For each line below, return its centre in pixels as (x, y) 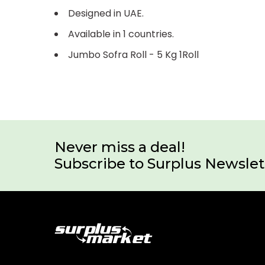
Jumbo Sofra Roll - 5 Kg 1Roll (133, 54)
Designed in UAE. (106, 13)
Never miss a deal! (120, 147)
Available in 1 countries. (121, 34)
